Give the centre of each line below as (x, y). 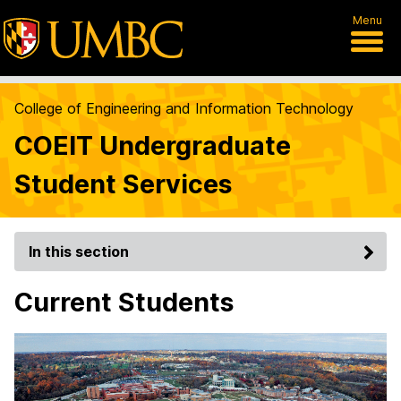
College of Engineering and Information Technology (184, 108)
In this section (79, 252)
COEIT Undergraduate (153, 145)
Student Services (123, 184)
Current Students (124, 302)
